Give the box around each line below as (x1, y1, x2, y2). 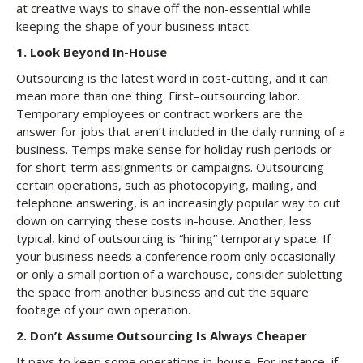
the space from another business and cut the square (16, 284, 309, 300)
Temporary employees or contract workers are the (16, 105, 303, 122)
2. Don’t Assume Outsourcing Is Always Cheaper (16, 327, 307, 344)
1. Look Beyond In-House (16, 44, 167, 60)
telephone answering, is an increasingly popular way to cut (16, 194, 340, 211)
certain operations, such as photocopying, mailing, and (16, 177, 317, 193)
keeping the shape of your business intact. (16, 18, 251, 34)
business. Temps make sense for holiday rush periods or (16, 141, 332, 157)
